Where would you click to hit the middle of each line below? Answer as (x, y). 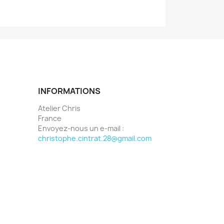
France (50, 118)
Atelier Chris (59, 108)
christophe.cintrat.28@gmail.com (95, 138)
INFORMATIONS (69, 91)
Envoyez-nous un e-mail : (81, 128)
